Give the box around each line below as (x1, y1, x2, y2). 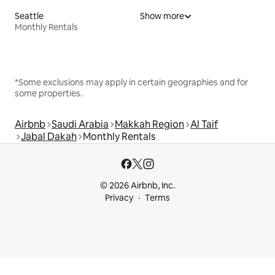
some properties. (15, 88, 82, 99)
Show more (140, 10, 184, 22)
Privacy (105, 192, 133, 204)
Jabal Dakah (21, 130, 77, 144)
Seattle (15, 10, 44, 22)
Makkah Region (115, 118, 184, 131)
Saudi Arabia (52, 118, 109, 131)
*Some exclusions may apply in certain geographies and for (15, 77, 248, 88)
